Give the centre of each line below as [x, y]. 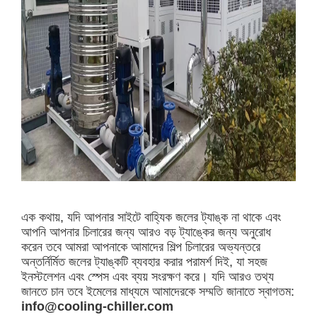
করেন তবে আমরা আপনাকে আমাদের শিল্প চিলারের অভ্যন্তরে [141, 247]
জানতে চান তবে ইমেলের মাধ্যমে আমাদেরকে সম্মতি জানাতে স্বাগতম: [158, 291]
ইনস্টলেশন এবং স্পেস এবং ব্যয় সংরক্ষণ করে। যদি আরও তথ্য [148, 276]
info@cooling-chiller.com [98, 306]
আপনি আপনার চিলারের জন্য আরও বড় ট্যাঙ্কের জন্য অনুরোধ [146, 232]
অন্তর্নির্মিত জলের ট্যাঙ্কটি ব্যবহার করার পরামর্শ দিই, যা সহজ [145, 261]
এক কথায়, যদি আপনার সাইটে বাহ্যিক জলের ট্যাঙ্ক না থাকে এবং [151, 217]
